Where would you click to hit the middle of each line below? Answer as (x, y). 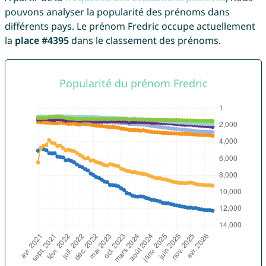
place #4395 (42, 41)
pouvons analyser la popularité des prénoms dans (117, 12)
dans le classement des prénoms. (145, 41)
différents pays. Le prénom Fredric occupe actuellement (130, 26)
